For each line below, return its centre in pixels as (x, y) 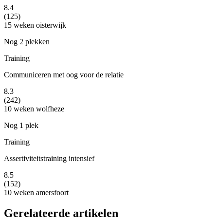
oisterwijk (50, 25)
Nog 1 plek (21, 126)
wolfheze (49, 109)
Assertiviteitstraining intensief (49, 159)
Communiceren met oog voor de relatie (64, 75)
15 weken (19, 25)
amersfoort (51, 193)
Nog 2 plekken (27, 42)
